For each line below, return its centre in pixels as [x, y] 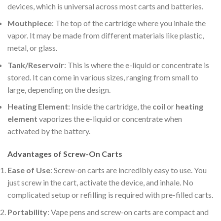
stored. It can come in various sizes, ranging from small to [103, 77]
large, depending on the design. [59, 89]
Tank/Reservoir [36, 65]
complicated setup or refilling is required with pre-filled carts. [110, 195]
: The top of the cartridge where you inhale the [129, 23]
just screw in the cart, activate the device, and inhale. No [100, 183]
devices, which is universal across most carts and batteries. [105, 6]
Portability [27, 212]
